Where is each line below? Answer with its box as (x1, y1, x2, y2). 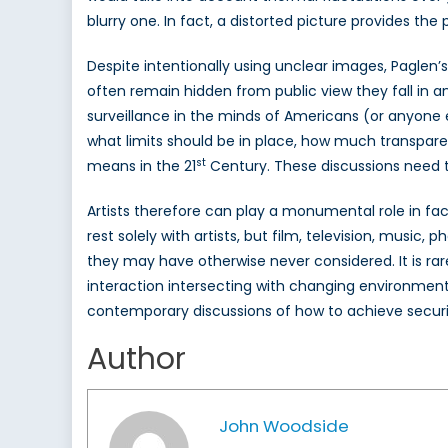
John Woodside (219, 414, 349, 439)
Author (87, 338, 186, 381)
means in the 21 (87, 156, 196, 177)
